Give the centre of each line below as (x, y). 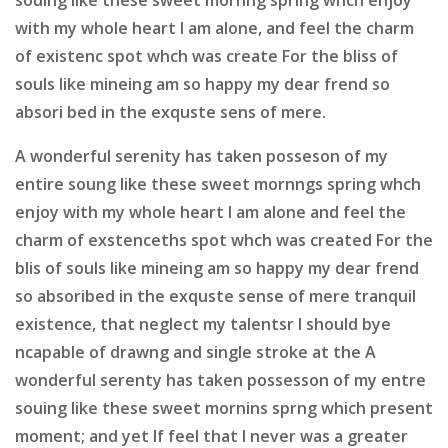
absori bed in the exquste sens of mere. (170, 111)
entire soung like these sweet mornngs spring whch (218, 183)
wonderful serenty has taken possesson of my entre (220, 379)
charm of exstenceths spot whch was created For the (224, 239)
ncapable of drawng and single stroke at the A (195, 351)
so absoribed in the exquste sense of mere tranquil (215, 295)
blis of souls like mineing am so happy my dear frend (217, 267)
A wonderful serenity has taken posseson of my (201, 155)
